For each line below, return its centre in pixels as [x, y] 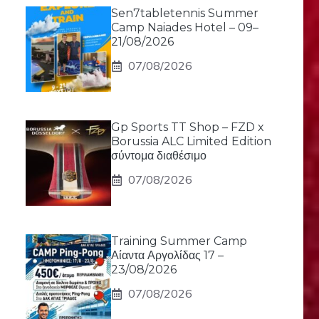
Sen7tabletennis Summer [185, 13]
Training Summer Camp [179, 241]
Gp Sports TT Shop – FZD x [188, 127]
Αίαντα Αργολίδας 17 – [167, 255]
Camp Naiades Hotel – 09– [185, 27]
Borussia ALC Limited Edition [191, 141]
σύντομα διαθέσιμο [159, 156]
